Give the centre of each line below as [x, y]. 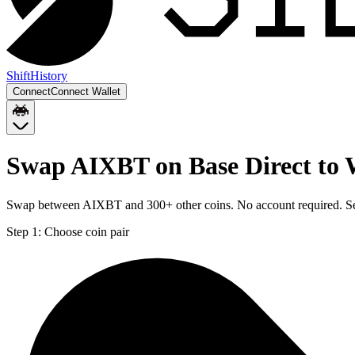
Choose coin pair [87, 231]
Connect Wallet [86, 92]
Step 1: [24, 231]
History [49, 76]
